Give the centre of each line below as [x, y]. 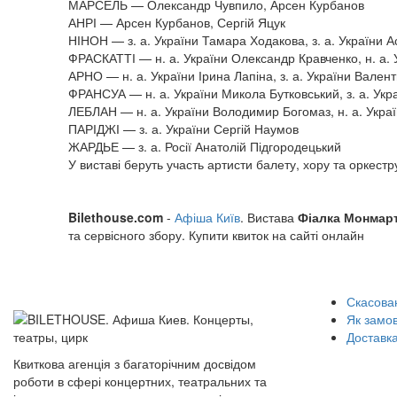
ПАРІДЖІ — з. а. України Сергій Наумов [183, 128]
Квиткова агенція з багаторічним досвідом [135, 363]
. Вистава [269, 217]
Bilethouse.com [116, 217]
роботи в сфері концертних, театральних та [140, 381]
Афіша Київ [207, 217]
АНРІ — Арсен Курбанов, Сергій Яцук [177, 22]
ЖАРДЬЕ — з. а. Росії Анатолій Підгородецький [205, 146]
